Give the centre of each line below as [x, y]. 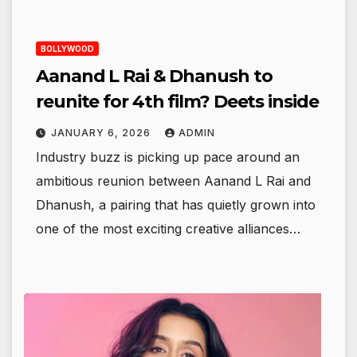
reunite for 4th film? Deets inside [177, 102]
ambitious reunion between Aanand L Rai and [173, 181]
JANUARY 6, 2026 [102, 133]
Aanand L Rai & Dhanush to [154, 76]
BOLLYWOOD [67, 49]
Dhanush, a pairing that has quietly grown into [176, 205]
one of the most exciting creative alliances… [168, 229]
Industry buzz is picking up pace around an [168, 157]
